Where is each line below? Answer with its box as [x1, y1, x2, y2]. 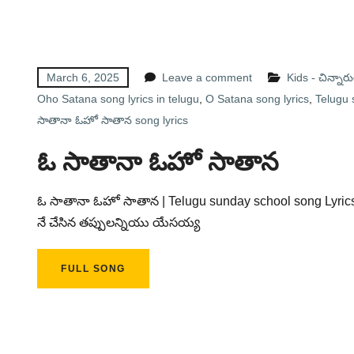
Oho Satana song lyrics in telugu [37, 92, 199, 105]
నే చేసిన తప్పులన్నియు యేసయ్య [37, 216, 200, 229]
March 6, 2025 [47, 71, 119, 84]
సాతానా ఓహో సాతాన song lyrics [37, 114, 188, 126]
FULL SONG [61, 263, 126, 274]
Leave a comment [162, 71, 252, 84]
